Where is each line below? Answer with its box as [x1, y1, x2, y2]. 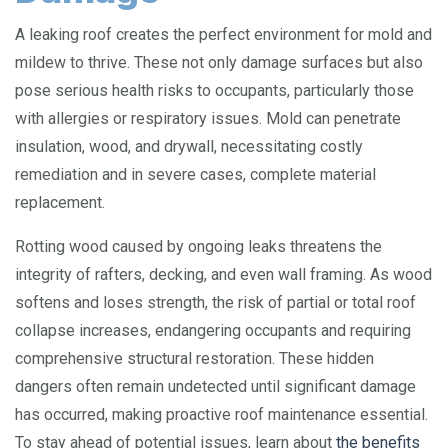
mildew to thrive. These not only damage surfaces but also [15, 53, 423, 72]
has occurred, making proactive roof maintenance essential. [15, 405, 428, 424]
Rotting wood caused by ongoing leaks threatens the [15, 237, 382, 256]
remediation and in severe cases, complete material [15, 165, 376, 184]
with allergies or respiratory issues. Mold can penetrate [15, 109, 401, 128]
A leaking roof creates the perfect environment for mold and [15, 25, 432, 44]
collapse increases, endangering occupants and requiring [15, 321, 411, 340]
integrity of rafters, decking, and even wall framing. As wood [15, 265, 432, 284]
